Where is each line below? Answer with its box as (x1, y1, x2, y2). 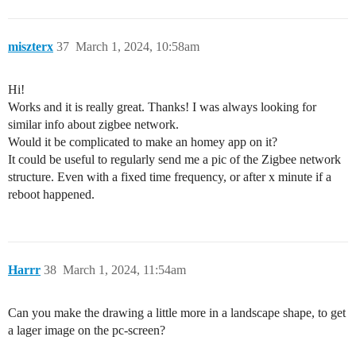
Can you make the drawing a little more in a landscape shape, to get (8, 305, 346, 319)
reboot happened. (8, 187, 95, 201)
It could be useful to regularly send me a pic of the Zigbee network (8, 152, 341, 166)
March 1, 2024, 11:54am (63, 262, 186, 277)
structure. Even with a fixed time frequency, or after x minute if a (8, 169, 331, 184)
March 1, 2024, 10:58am (75, 39, 199, 53)
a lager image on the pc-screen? (8, 323, 165, 337)
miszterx (8, 39, 53, 53)
